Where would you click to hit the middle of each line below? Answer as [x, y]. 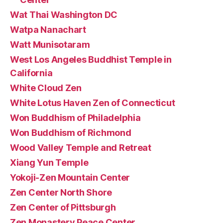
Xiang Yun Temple [49, 163]
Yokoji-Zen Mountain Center [70, 177]
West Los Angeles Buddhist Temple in [91, 59]
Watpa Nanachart [48, 30]
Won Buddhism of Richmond [71, 133]
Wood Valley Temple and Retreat [81, 148]
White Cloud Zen [46, 88]
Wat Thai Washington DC [64, 15]
